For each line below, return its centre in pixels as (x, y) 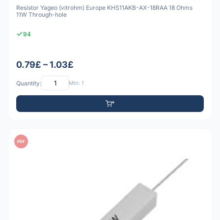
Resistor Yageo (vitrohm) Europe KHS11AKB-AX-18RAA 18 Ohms (104, 7)
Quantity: (29, 83)
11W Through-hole (41, 14)
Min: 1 (76, 83)
